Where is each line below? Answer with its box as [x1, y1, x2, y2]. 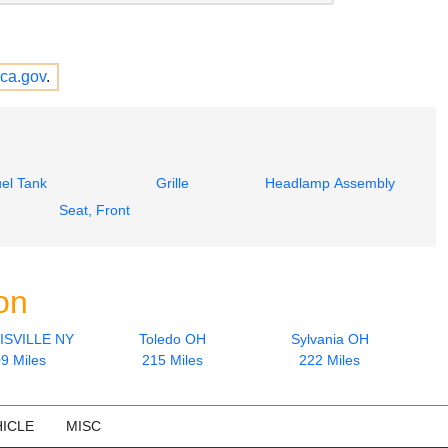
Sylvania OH [290, 330, 369, 347]
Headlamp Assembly [264, 174, 395, 191]
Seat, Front [58, 201, 130, 218]
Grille [156, 174, 189, 191]
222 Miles [299, 351, 360, 368]
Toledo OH [139, 330, 206, 347]
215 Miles [142, 351, 203, 368]
